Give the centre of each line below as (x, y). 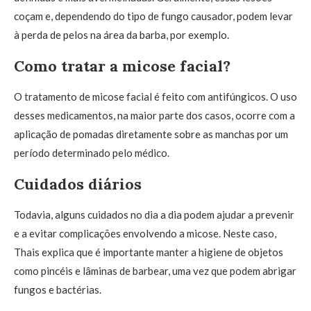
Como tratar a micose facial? (122, 66)
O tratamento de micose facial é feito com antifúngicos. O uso (155, 96)
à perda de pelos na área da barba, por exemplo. (121, 35)
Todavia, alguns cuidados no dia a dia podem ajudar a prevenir (154, 215)
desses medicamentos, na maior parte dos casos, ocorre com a (154, 115)
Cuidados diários (78, 184)
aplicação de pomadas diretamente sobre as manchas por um (151, 134)
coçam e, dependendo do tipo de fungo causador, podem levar (153, 16)
